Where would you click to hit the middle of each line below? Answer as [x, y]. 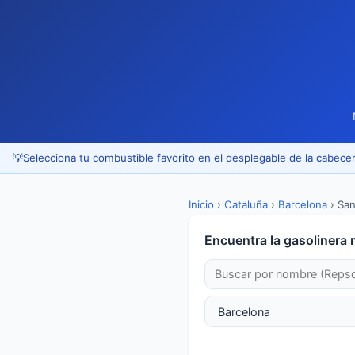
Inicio [201, 204]
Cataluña [246, 204]
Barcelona [303, 204]
